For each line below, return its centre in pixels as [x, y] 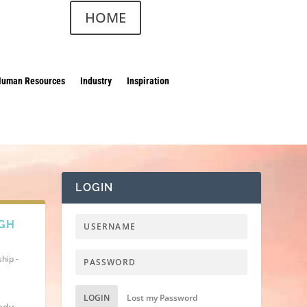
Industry [96, 81]
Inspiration [148, 81]
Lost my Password [162, 298]
